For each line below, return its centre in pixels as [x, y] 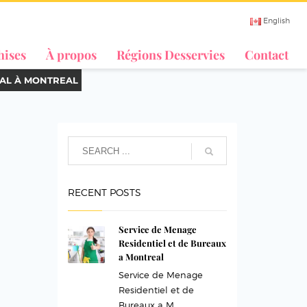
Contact [266, 55]
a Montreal [141, 257]
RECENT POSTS [104, 192]
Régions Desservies [170, 55]
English [277, 21]
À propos [71, 55]
